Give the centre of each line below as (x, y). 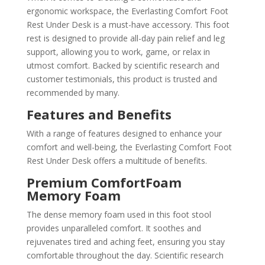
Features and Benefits (99, 114)
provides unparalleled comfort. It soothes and (114, 228)
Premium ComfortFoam (104, 182)
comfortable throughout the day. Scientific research (125, 255)
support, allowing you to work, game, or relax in (118, 51)
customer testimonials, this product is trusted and (122, 79)
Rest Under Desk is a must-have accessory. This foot (128, 24)
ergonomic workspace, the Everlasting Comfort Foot (127, 11)
